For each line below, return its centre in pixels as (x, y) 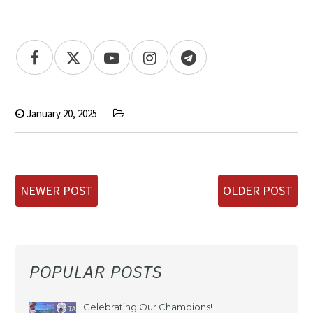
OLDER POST (257, 190)
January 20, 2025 (61, 114)
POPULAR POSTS (96, 272)
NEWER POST (57, 190)
